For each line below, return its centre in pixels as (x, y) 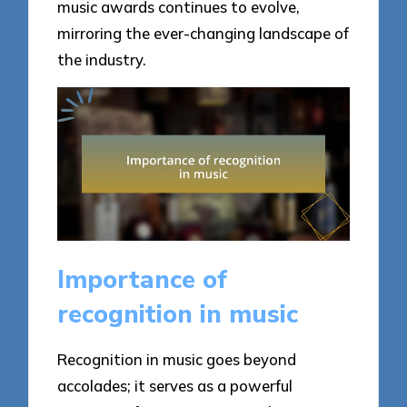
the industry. (102, 60)
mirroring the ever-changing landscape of (203, 34)
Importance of (143, 280)
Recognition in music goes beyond (177, 359)
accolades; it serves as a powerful (175, 385)
